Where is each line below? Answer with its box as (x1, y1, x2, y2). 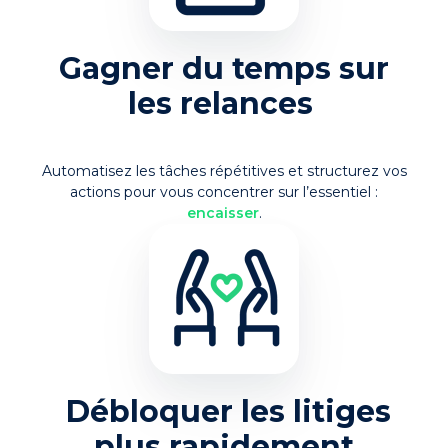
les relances (127, 84, 321, 122)
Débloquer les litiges (65, 392, 391, 430)
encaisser (186, 203, 259, 222)
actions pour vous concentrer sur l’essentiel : (70, 182, 378, 201)
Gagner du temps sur (59, 49, 389, 87)
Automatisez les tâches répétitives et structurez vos (41, 161, 407, 180)
